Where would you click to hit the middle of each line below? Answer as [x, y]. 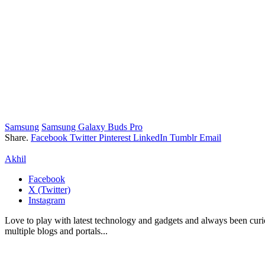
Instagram [47, 200]
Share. [17, 137]
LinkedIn [150, 137]
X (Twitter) [49, 189]
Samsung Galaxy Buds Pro [92, 127]
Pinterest [115, 137]
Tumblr [183, 137]
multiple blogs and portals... [56, 231]
